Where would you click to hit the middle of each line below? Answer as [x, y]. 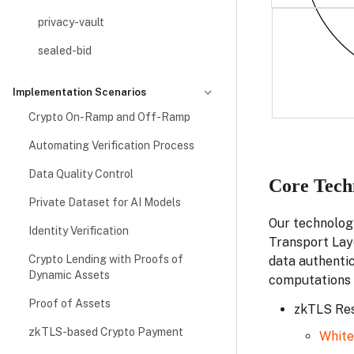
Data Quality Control [81, 174]
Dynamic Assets [69, 275]
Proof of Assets [70, 303]
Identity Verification [79, 231]
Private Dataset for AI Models [105, 202]
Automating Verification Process [111, 145]
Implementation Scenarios [79, 92]
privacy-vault [71, 22]
